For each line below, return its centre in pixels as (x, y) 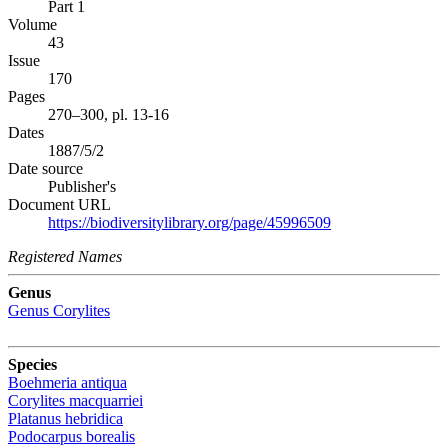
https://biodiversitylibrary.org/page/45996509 (189, 222)
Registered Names (65, 256)
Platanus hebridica (65, 418)
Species (32, 364)
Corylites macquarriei (75, 400)
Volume (32, 24)
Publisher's (82, 186)
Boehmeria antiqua (67, 382)
